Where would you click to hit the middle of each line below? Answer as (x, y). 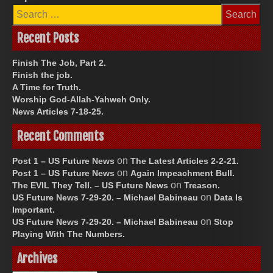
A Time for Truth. (47, 87)
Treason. (202, 185)
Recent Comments (60, 136)
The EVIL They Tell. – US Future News (90, 185)
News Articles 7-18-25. (58, 111)
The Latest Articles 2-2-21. (185, 161)
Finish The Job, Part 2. (59, 62)
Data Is (228, 197)
